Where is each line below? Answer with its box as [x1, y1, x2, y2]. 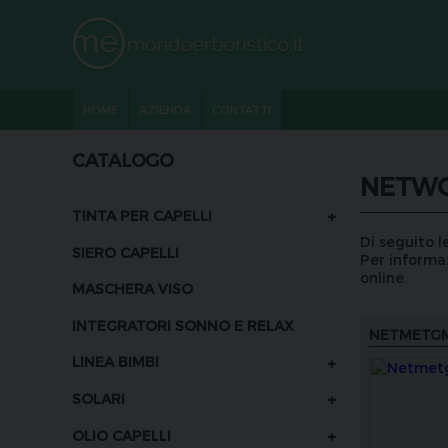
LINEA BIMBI [72, 353, 159, 371]
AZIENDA [139, 103, 191, 116]
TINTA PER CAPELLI [72, 207, 212, 225]
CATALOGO [72, 149, 174, 171]
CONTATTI [212, 103, 271, 116]
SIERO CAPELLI [72, 243, 179, 261]
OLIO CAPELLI [72, 426, 171, 444]
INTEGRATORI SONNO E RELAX [72, 316, 294, 334]
